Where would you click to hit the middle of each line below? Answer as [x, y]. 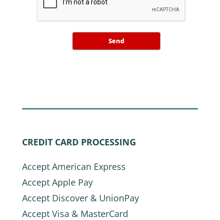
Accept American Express [74, 166]
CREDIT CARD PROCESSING [79, 142]
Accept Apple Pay [57, 182]
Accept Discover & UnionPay [80, 198]
